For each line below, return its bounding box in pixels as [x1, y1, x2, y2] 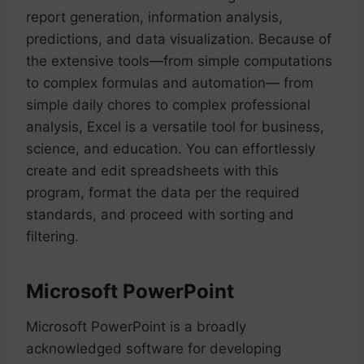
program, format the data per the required [26, 184, 300, 201]
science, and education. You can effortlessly [26, 140, 315, 157]
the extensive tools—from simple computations [26, 52, 332, 69]
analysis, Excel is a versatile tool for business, [26, 118, 324, 135]
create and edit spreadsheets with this [26, 162, 279, 179]
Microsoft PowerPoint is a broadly [26, 318, 246, 335]
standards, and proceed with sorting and [26, 206, 294, 223]
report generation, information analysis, [26, 8, 283, 25]
